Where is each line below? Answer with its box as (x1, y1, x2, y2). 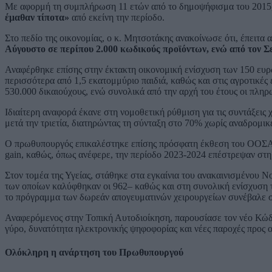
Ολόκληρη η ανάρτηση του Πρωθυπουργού (5, 247, 183, 258)
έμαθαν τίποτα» (5, 12, 72, 22)
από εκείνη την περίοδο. (72, 12, 165, 22)
